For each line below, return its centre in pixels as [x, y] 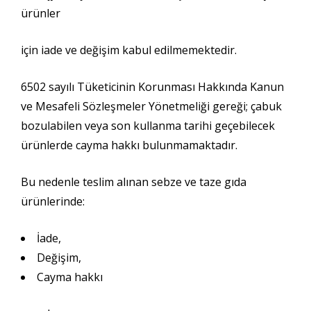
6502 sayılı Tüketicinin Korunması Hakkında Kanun [152, 87]
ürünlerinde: [53, 201]
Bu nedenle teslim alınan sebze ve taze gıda [134, 182]
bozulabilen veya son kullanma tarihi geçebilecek [148, 126]
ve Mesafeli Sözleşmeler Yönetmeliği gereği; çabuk [151, 106]
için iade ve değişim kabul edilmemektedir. [129, 50]
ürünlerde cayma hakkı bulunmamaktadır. [129, 145]
